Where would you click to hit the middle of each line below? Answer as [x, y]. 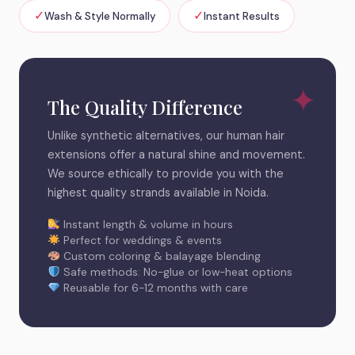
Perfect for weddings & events [141, 240]
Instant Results [242, 16]
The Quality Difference [145, 107]
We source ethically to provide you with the [166, 174]
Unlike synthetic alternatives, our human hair [166, 136]
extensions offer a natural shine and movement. [176, 155]
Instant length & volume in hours [146, 225]
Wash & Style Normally [100, 16]
